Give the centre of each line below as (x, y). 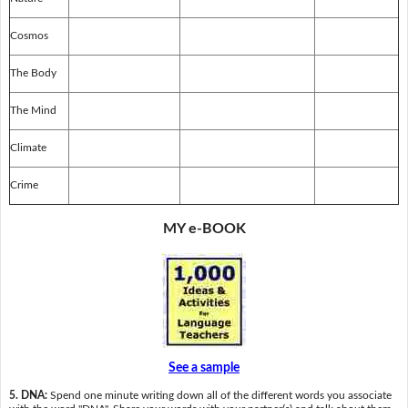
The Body (33, 73)
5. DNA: (29, 396)
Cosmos (29, 36)
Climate (28, 148)
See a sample (204, 367)
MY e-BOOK (204, 229)
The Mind (33, 111)
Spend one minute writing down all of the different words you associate (220, 396)
